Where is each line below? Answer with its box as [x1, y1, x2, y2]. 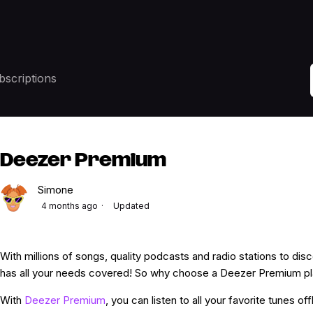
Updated [112, 201, 150, 212]
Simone [37, 183, 73, 197]
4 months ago [41, 201, 98, 212]
